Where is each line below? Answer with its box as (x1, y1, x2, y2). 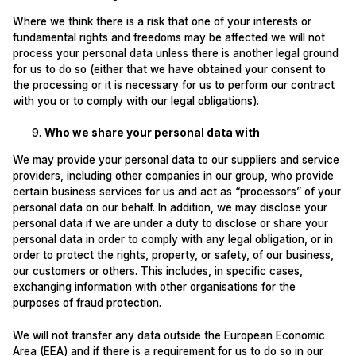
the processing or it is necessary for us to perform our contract (12, 78, 335, 91)
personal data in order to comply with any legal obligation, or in (12, 232, 333, 246)
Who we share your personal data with (44, 126, 260, 140)
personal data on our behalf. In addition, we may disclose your (12, 200, 327, 214)
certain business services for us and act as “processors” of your (12, 184, 341, 198)
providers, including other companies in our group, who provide (12, 168, 334, 182)
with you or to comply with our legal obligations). (12, 94, 259, 107)
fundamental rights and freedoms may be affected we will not (12, 30, 325, 44)
